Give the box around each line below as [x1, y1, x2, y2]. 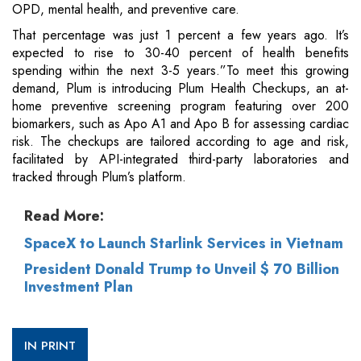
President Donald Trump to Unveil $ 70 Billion [24, 259, 339, 280]
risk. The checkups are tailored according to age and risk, [12, 132, 349, 151]
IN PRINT [24, 337, 76, 355]
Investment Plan [24, 276, 133, 298]
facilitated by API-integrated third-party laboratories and [12, 150, 349, 169]
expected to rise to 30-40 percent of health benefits [12, 44, 349, 63]
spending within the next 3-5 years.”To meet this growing [12, 61, 349, 81]
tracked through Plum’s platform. [12, 168, 186, 187]
